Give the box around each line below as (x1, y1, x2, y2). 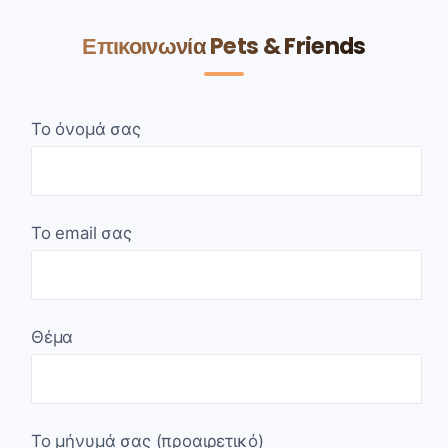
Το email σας (31, 222, 132, 243)
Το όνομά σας (31, 118, 141, 139)
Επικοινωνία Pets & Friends (82, 29, 366, 62)
